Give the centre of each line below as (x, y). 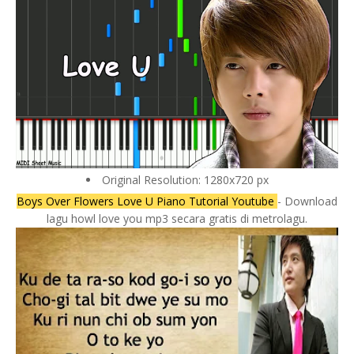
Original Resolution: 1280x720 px (185, 180)
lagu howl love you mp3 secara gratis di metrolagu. (177, 219)
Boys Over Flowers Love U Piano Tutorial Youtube (147, 201)
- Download (307, 201)
